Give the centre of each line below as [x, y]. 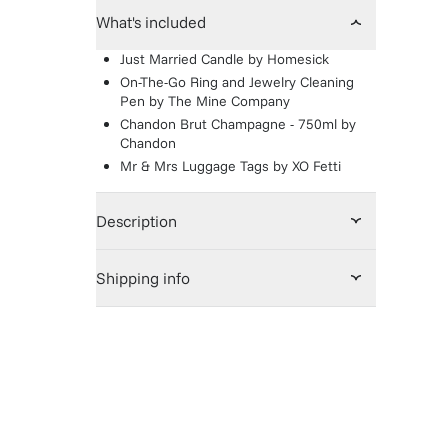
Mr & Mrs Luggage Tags [194, 166]
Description [136, 221]
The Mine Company [229, 101]
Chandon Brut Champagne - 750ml [228, 124]
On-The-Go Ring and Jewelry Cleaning [237, 82]
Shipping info [143, 278]
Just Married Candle [182, 59]
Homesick [298, 59]
